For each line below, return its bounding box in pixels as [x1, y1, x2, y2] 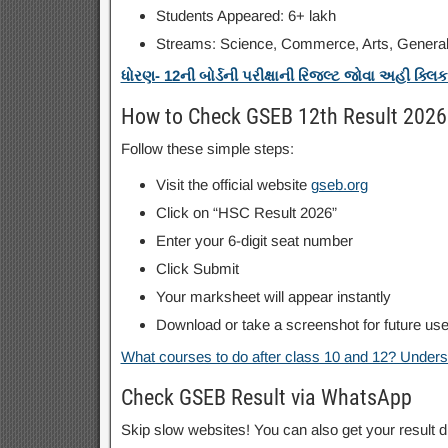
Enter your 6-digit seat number [155, 232, 353, 249]
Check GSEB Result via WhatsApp [120, 385, 412, 410]
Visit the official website [155, 176, 311, 193]
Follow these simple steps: [120, 140, 294, 157]
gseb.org [310, 176, 368, 193]
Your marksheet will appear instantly [155, 288, 391, 305]
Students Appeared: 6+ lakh [155, 7, 336, 24]
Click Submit [155, 260, 239, 277]
